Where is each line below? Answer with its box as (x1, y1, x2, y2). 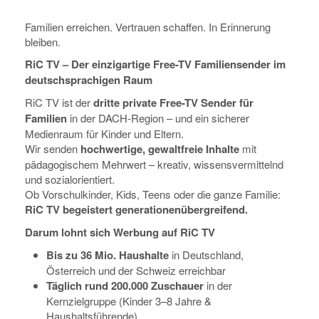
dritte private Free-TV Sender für (93, 95, 253, 110)
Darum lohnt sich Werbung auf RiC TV (25, 224, 215, 240)
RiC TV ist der (25, 95, 93, 110)
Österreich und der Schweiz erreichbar (46, 263, 226, 278)
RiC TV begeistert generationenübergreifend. (25, 202, 248, 217)
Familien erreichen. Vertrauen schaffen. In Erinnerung (25, 19, 271, 34)
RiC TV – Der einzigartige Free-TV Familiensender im (25, 56, 286, 72)
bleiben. (25, 34, 61, 49)
